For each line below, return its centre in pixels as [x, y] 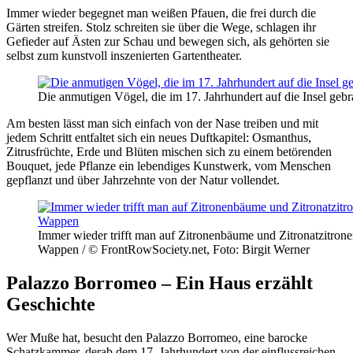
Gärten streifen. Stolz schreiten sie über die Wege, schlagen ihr [161, 27]
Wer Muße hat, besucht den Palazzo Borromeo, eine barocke [157, 337]
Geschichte [51, 304]
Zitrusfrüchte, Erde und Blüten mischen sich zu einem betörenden [169, 151]
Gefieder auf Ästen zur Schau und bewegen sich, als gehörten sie [168, 41]
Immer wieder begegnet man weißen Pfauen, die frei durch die [161, 13]
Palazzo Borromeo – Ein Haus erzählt [160, 282]
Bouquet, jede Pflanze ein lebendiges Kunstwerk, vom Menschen [169, 165]
